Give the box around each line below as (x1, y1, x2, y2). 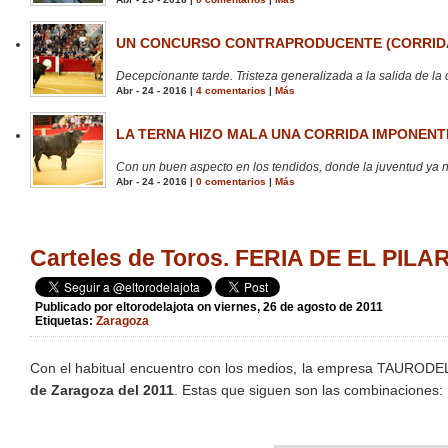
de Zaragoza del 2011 (30, 382, 174, 399)
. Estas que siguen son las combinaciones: (174, 382, 443, 399)
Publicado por (35, 300, 116, 315)
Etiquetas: (35, 314, 96, 329)
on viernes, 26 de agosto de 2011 (197, 300, 383, 315)
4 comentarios (196, 85, 266, 97)
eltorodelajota (116, 300, 194, 315)
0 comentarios (196, 176, 266, 188)
